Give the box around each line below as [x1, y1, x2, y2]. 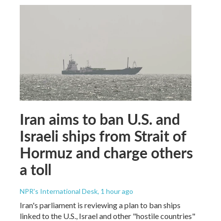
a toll [20, 158, 51, 180]
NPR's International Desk [20, 186, 98, 195]
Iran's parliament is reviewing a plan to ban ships [20, 200, 181, 210]
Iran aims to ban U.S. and [20, 108, 180, 129]
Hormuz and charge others [20, 142, 193, 163]
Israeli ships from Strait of [20, 125, 186, 146]
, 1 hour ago [98, 186, 133, 195]
